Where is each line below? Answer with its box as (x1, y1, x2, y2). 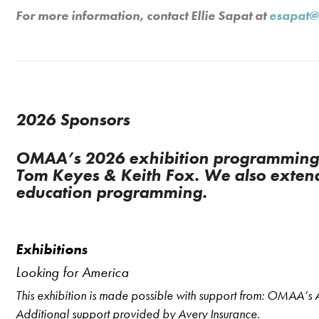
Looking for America (16, 263, 129, 281)
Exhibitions (16, 240, 88, 258)
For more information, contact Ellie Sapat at (16, 7, 269, 23)
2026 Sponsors (16, 108, 134, 130)
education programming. (16, 181, 207, 203)
